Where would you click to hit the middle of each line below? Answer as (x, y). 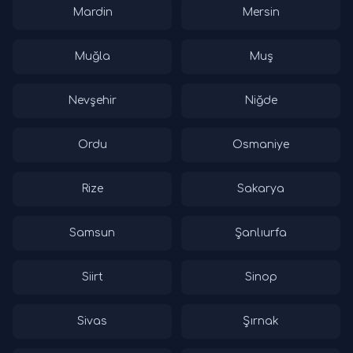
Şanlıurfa (261, 232)
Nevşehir (92, 100)
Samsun (92, 232)
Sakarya (261, 188)
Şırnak (261, 321)
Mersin (261, 12)
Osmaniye (261, 144)
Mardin (92, 12)
